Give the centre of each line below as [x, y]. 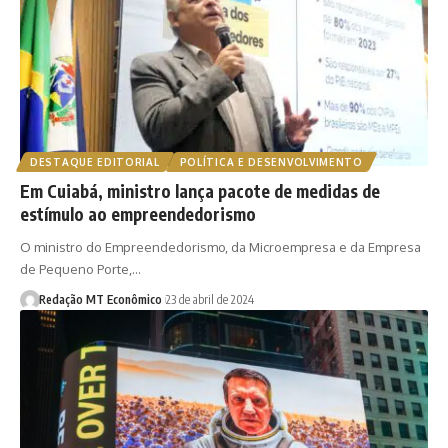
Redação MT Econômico [100, 299]
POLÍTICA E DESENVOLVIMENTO [271, 162]
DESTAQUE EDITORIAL [95, 162]
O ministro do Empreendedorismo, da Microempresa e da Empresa [220, 247]
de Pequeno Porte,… [80, 269]
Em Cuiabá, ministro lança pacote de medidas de [200, 191]
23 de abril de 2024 [209, 299]
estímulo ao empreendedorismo [138, 214]
